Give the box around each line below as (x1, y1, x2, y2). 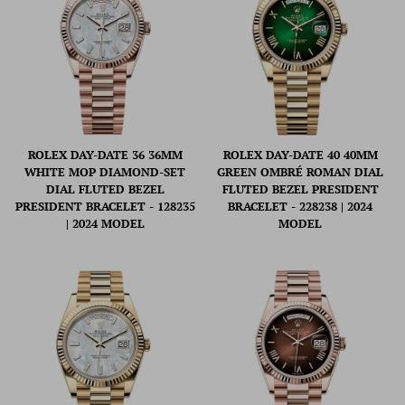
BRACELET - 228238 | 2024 (228, 198, 372, 215)
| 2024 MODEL (65, 215, 145, 232)
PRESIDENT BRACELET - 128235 (14, 198, 195, 215)
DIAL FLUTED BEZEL (45, 181, 165, 198)
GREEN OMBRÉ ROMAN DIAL (217, 164, 383, 181)
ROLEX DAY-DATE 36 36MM (27, 146, 183, 164)
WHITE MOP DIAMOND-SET (24, 164, 185, 181)
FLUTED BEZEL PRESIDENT (221, 181, 379, 198)
